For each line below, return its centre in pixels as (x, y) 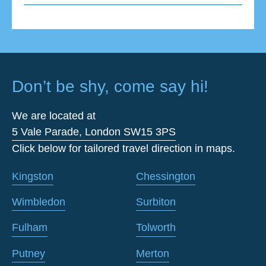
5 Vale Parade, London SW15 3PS (94, 132)
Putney (28, 253)
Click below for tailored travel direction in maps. (123, 148)
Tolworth (156, 228)
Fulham (30, 228)
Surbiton (156, 202)
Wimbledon (39, 202)
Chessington (166, 176)
